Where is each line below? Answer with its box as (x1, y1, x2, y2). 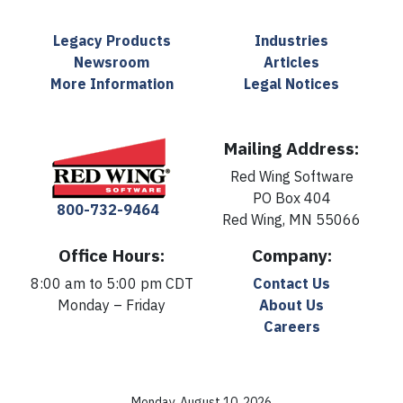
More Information (49, 75, 174, 94)
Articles (264, 53, 319, 72)
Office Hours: (58, 244, 165, 267)
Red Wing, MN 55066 (222, 210, 361, 229)
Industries (255, 31, 328, 50)
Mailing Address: (224, 137, 359, 160)
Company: (251, 244, 332, 267)
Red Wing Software (229, 167, 354, 186)
